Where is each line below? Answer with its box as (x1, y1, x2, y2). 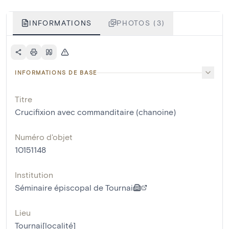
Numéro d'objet (15, 132, 73, 142)
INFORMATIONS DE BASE (15, 69, 97, 76)
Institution (15, 170, 53, 180)
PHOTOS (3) (117, 18, 165, 28)
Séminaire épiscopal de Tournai (15, 182, 133, 193)
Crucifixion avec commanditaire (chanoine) (15, 107, 176, 117)
